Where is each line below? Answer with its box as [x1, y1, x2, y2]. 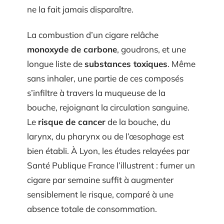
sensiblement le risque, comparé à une [27, 189, 173, 200]
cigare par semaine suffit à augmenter [27, 174, 173, 185]
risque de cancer [38, 116, 105, 127]
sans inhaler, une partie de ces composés [27, 73, 183, 84]
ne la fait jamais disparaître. [27, 3, 133, 14]
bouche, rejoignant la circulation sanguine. [27, 102, 189, 113]
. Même [167, 58, 195, 69]
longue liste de [27, 58, 84, 69]
